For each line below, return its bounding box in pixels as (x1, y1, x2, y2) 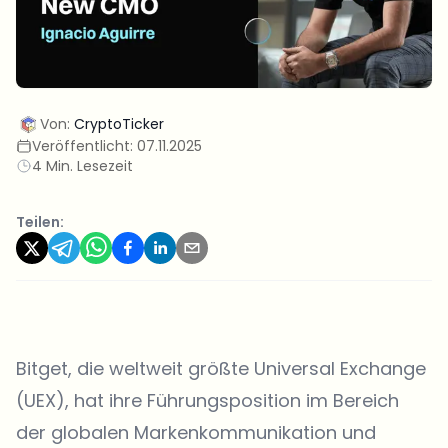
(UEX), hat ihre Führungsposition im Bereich (16, 388, 399, 414)
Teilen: (16, 212, 64, 233)
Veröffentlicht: (32, 136, 137, 157)
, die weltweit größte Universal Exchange (68, 356, 426, 382)
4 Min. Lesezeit (32, 156, 133, 177)
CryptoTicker (74, 114, 164, 135)
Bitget (16, 356, 68, 382)
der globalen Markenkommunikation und (16, 420, 376, 446)
